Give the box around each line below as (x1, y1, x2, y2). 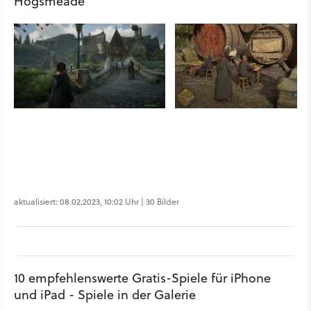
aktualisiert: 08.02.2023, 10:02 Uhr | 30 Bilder (14, 195, 179, 208)
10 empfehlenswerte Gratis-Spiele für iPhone (14, 269, 271, 287)
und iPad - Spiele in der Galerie (14, 285, 196, 303)
